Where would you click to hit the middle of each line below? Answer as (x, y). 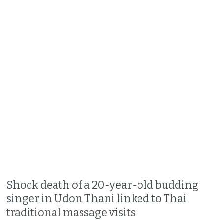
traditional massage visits (71, 212)
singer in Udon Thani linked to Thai (97, 198)
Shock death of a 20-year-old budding (103, 185)
